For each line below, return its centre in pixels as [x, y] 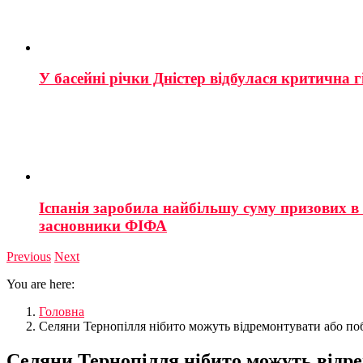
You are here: [41, 284]
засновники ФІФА [103, 225]
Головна [62, 312]
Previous [29, 257]
